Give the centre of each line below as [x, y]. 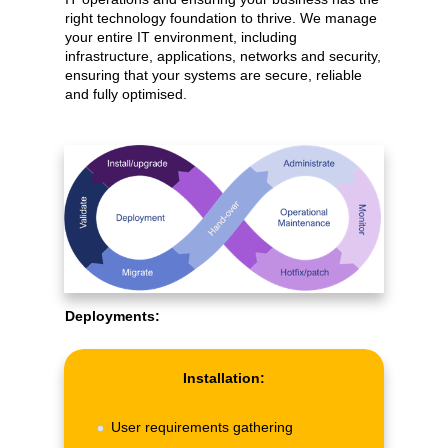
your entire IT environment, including [181, 37]
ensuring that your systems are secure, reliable [213, 75]
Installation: [224, 378]
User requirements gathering [202, 427]
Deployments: [112, 316]
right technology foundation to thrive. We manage [221, 18]
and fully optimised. [126, 94]
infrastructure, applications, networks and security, [223, 56]
